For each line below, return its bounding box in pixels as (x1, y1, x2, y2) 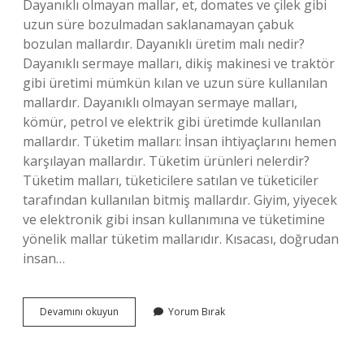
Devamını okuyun (40, 305, 119, 318)
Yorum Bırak (168, 305, 225, 318)
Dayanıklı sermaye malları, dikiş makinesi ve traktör (23, 54, 335, 72)
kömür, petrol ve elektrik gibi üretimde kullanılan (23, 113, 321, 131)
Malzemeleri (118, 333, 174, 347)
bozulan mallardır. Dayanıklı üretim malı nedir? (23, 35, 305, 53)
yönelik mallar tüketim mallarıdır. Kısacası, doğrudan (23, 230, 339, 248)
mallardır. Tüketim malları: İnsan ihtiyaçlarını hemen (23, 132, 336, 150)
